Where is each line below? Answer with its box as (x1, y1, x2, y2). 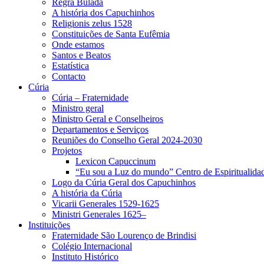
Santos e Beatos (52, 50, 111, 60)
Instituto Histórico (52, 252, 118, 262)
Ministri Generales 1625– (52, 209, 146, 219)
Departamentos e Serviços (52, 124, 148, 134)
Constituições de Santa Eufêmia (52, 29, 170, 39)
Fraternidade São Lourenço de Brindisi (52, 230, 196, 240)
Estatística (52, 61, 89, 71)
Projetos (52, 146, 82, 156)
